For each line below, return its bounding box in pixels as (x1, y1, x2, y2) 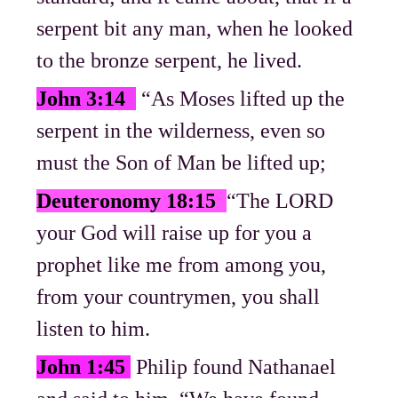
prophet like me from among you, (36, 253, 327, 277)
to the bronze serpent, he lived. (36, 49, 303, 73)
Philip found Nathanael (131, 355, 337, 379)
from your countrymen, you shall (36, 285, 321, 309)
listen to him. (36, 317, 151, 341)
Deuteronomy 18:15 (36, 189, 222, 213)
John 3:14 (36, 87, 137, 111)
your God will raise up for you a (36, 221, 313, 245)
